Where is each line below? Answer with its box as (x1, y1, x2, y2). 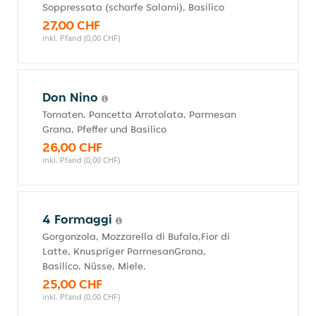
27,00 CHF (42, 17, 100, 33)
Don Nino (42, 89, 102, 105)
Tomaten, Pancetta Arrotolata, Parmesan (42, 108, 236, 121)
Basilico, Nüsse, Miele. (42, 260, 146, 272)
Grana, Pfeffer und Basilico (42, 123, 166, 135)
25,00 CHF (42, 276, 102, 292)
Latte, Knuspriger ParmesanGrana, (42, 245, 206, 257)
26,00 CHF (42, 139, 102, 155)
